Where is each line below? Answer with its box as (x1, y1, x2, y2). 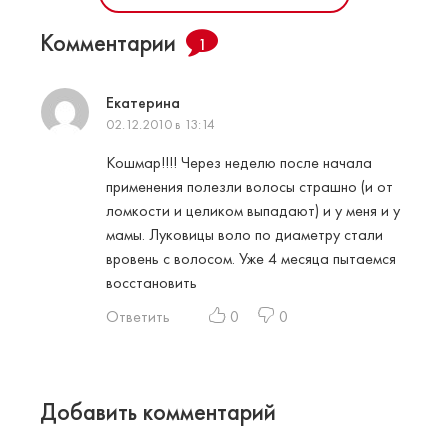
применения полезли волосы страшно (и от (106, 176, 393, 198)
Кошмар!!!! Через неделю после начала (106, 152, 372, 174)
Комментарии (40, 27, 176, 59)
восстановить (106, 272, 197, 294)
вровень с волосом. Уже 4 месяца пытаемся (106, 248, 396, 270)
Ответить (106, 306, 170, 328)
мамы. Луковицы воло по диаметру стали (106, 224, 383, 246)
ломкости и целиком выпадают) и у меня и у (106, 200, 400, 222)
